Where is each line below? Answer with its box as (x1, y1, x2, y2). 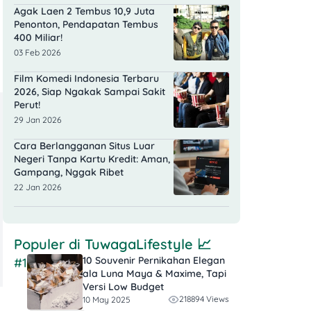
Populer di (14, 235, 85, 253)
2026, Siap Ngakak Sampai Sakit (14, 85, 165, 99)
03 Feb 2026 (14, 47, 60, 58)
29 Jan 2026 (14, 115, 61, 126)
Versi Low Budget (83, 280, 164, 294)
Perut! (14, 99, 40, 112)
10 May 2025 (83, 294, 131, 305)
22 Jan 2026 (14, 182, 61, 193)
